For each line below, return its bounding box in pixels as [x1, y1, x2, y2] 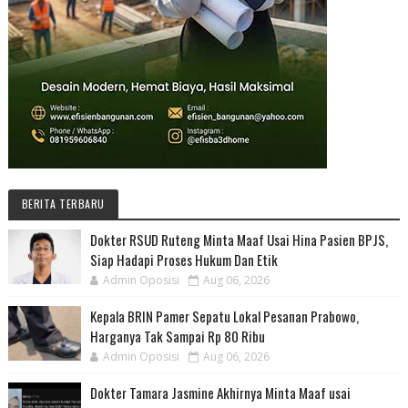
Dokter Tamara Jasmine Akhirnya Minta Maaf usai [89, 382, 351, 403]
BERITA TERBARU [21, 195, 105, 211]
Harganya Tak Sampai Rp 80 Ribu [89, 325, 265, 346]
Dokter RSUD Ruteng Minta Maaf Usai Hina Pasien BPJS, [89, 229, 388, 250]
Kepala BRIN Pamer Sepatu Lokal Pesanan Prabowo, [89, 305, 359, 326]
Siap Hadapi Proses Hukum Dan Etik [89, 249, 278, 270]
